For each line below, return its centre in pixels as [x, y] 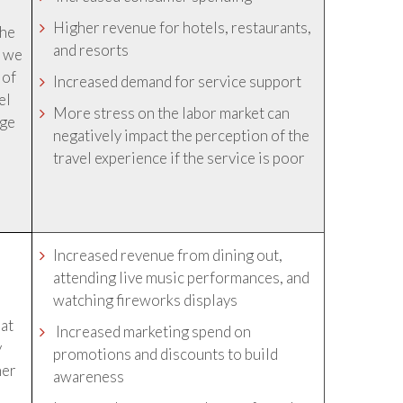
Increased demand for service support [178, 81]
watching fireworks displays [146, 300]
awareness [89, 376]
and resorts [91, 50]
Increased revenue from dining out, [168, 255]
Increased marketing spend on [152, 331]
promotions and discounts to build [166, 354]
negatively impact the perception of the [182, 135]
